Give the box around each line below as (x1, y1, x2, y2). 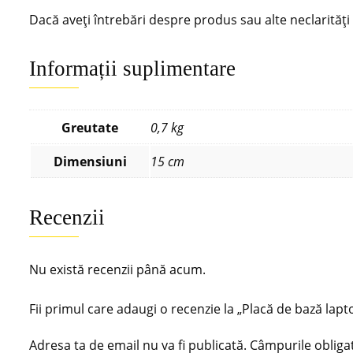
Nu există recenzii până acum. (29, 261, 206, 279)
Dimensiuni (53, 153, 127, 171)
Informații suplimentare (29, 57, 236, 81)
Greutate (61, 119, 118, 137)
